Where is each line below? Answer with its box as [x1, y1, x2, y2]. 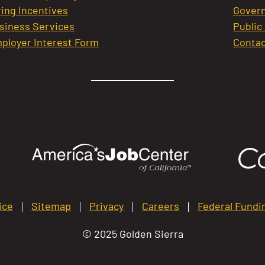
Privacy [89, 199, 124, 212]
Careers [142, 199, 180, 212]
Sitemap [31, 199, 72, 212]
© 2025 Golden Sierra [82, 227, 183, 240]
